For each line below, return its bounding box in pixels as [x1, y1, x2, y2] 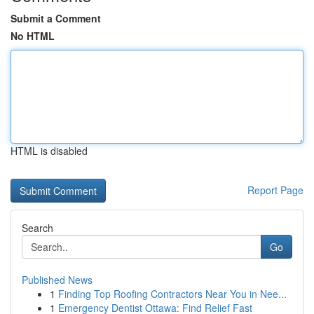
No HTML [11, 29, 55, 43]
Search [22, 221, 53, 235]
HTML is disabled [11, 144, 88, 158]
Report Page [247, 183, 303, 197]
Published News [22, 273, 93, 287]
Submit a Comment [11, 11, 101, 25]
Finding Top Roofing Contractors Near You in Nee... [58, 287, 287, 301]
